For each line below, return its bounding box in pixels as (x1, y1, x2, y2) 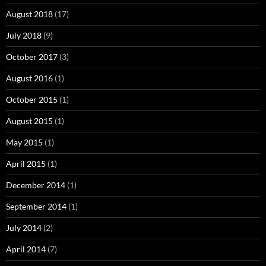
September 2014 (6, 201, 66, 212)
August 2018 (6, 9, 53, 20)
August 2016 (6, 73, 53, 84)
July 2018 (6, 30, 42, 41)
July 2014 (6, 223, 42, 233)
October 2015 (6, 94, 58, 105)
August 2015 (6, 116, 53, 126)
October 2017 (6, 52, 58, 62)
